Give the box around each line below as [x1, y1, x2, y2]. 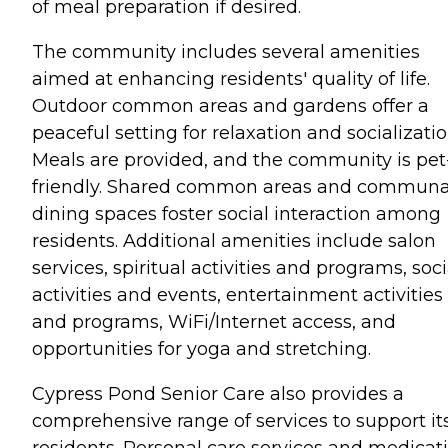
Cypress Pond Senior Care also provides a [32, 383, 404, 405]
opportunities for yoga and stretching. [32, 338, 371, 360]
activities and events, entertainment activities [32, 284, 443, 306]
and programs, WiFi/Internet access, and [32, 311, 396, 333]
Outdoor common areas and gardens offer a [32, 95, 429, 117]
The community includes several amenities [32, 41, 420, 63]
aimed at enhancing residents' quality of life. [32, 68, 430, 90]
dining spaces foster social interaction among [32, 203, 441, 225]
